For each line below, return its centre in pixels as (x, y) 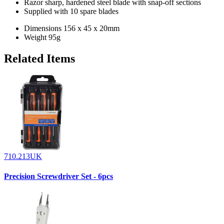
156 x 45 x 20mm (91, 28)
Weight (35, 37)
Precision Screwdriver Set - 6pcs (58, 176)
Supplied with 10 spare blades (71, 11)
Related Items (39, 58)
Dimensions (43, 28)
